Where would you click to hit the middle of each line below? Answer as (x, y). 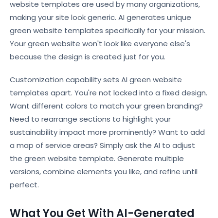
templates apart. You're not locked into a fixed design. (109, 93)
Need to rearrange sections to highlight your (90, 119)
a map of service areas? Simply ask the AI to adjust (102, 145)
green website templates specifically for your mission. (108, 30)
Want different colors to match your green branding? (106, 106)
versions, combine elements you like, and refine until (104, 172)
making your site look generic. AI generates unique (100, 17)
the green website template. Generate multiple (97, 158)
